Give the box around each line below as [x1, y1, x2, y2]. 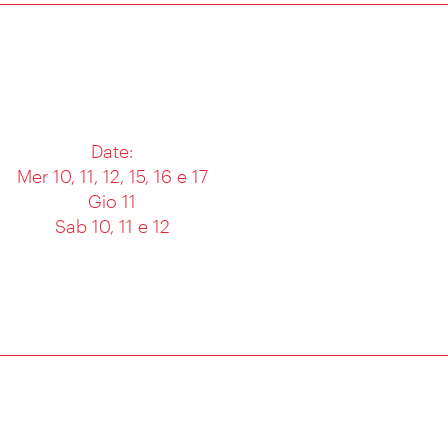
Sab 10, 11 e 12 [54, 218, 170, 236]
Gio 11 [88, 193, 137, 211]
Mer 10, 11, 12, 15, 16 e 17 [16, 168, 208, 186]
